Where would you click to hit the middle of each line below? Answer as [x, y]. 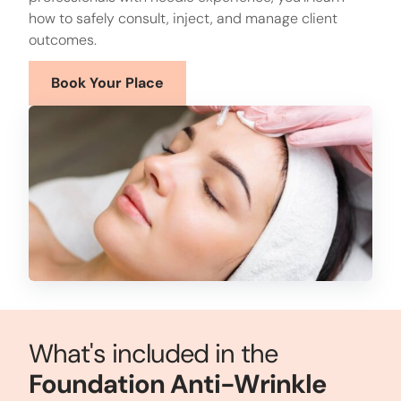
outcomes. [63, 40]
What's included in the [153, 354]
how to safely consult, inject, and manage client [183, 18]
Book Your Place [107, 83]
